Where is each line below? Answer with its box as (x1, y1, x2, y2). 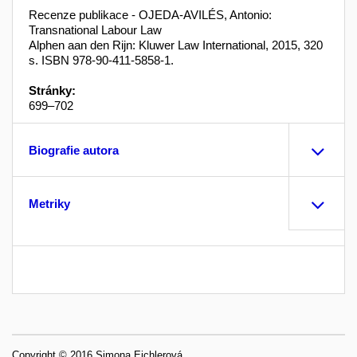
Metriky (29, 196, 70, 210)
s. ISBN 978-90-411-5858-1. (29, 53, 174, 67)
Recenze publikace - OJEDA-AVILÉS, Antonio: (29, 7, 272, 22)
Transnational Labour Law (29, 22, 162, 37)
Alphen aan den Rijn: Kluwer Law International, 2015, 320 (29, 37, 326, 52)
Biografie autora (29, 143, 119, 157)
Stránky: (29, 83, 76, 97)
